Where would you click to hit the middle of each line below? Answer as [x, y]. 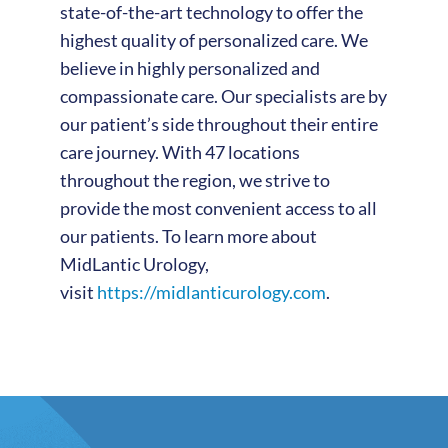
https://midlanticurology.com [211, 291]
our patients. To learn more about [188, 235]
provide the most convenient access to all [218, 207]
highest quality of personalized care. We [213, 39]
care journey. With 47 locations [179, 151]
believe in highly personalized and [189, 67]
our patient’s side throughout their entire [218, 123]
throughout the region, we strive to [194, 179]
